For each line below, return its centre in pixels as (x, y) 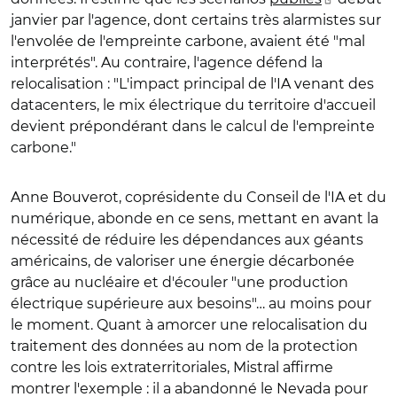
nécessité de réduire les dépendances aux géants (187, 239)
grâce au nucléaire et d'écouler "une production (179, 282)
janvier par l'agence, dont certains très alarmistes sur (196, 19)
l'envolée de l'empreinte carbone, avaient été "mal (188, 41)
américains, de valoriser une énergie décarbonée (183, 261)
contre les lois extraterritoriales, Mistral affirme (172, 367)
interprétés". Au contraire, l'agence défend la (167, 62)
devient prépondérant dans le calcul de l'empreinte (193, 126)
